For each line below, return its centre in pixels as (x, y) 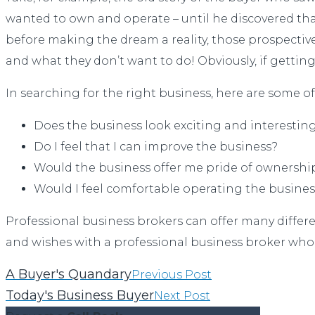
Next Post (182, 296)
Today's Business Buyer (80, 296)
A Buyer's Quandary (69, 275)
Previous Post (172, 275)
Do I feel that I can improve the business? (156, 147)
